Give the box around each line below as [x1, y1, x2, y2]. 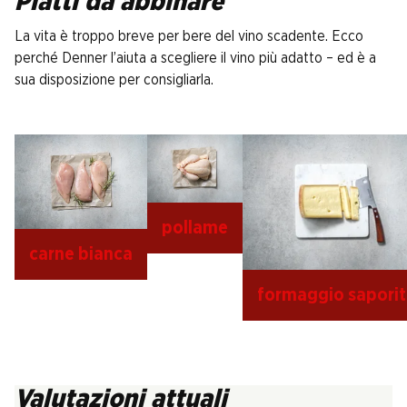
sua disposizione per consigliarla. [15, 73, 213, 87]
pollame [162, 219, 228, 237]
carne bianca [29, 245, 133, 264]
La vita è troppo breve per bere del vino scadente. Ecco [15, 29, 363, 44]
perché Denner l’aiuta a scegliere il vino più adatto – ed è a [15, 51, 376, 65]
